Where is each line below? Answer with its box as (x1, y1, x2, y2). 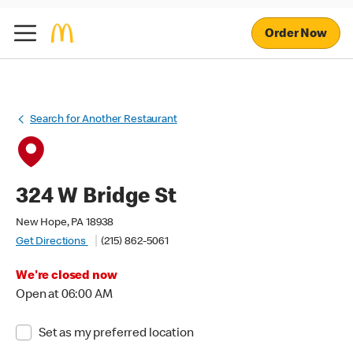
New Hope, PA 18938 (16, 217, 114, 229)
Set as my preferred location (38, 328, 194, 340)
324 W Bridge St (16, 187, 176, 209)
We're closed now (16, 270, 117, 283)
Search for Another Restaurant (30, 114, 177, 125)
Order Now (265, 28, 327, 41)
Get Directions (16, 236, 88, 247)
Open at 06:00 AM (16, 289, 113, 302)
